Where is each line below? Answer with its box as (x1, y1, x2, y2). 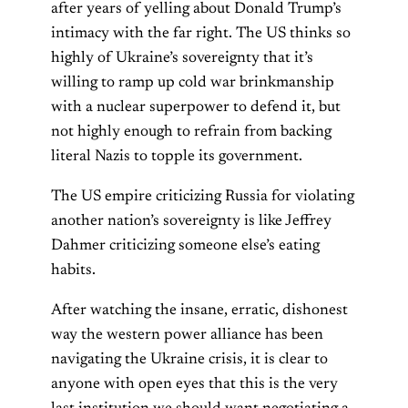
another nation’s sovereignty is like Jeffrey (51, 213, 331, 230)
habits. (51, 262, 96, 280)
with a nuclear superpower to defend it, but (51, 99, 341, 117)
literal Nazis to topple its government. (51, 148, 302, 166)
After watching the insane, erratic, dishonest (51, 302, 348, 320)
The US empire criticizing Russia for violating (51, 189, 354, 206)
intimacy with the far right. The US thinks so (51, 25, 351, 43)
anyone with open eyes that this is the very (51, 376, 338, 393)
